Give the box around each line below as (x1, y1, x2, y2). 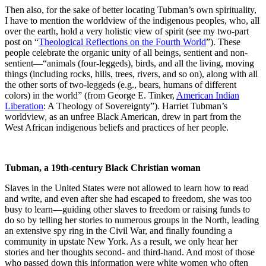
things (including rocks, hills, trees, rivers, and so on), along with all (5, 68, 258, 79)
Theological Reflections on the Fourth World (39, 36, 206, 47)
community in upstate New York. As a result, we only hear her (5, 236, 237, 246)
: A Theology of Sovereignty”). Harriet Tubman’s (43, 100, 227, 111)
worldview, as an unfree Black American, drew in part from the (5, 111, 241, 122)
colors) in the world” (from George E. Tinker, (5, 90, 176, 100)
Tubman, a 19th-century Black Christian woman (5, 162, 201, 173)
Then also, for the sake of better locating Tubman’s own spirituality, (5, 4, 256, 15)
